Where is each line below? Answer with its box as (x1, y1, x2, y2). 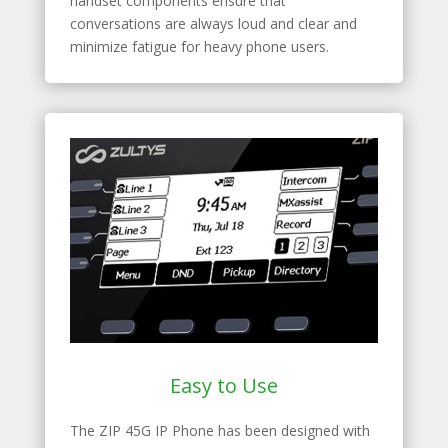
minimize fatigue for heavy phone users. (69, 36, 329, 56)
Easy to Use (169, 372, 278, 400)
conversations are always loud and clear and (69, 13, 357, 33)
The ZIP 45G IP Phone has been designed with (69, 421, 370, 441)
